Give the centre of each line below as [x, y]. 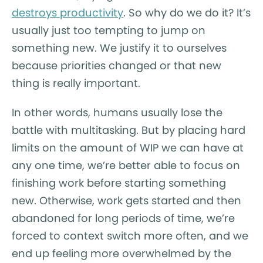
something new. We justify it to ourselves [119, 48]
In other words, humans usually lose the [117, 113]
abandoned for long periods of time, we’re [123, 218]
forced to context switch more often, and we [130, 236]
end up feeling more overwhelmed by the [122, 254]
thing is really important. [76, 83]
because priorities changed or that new [117, 66]
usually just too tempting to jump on [109, 31]
